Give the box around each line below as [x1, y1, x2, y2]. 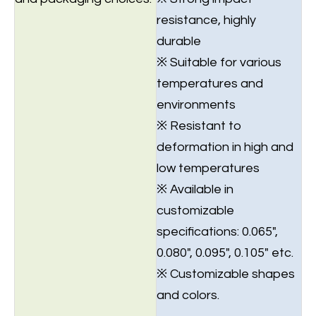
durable [157, 35, 201, 48]
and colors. [157, 288, 219, 302]
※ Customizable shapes [157, 267, 295, 281]
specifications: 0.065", [157, 225, 278, 238]
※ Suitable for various [157, 56, 281, 69]
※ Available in [157, 183, 233, 196]
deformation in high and [157, 140, 293, 154]
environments [157, 98, 236, 111]
